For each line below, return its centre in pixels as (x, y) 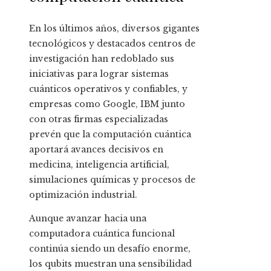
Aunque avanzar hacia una (88, 219)
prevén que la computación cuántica (110, 135)
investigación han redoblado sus (102, 59)
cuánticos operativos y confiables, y (108, 89)
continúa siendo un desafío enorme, (110, 249)
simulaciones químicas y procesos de (112, 180)
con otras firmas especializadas (99, 119)
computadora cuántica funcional (102, 234)
